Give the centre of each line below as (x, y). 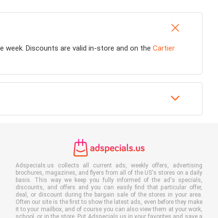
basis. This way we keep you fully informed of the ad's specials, (109, 180)
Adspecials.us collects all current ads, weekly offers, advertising (109, 165)
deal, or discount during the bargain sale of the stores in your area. (109, 195)
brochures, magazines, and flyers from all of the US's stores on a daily (109, 173)
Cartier (164, 48)
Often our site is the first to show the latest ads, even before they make (109, 202)
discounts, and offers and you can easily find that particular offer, (109, 187)
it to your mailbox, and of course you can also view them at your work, (109, 209)
